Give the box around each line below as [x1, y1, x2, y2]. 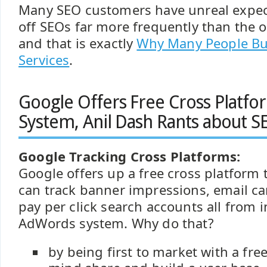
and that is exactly [18, 35, 137, 52]
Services [18, 51, 70, 69]
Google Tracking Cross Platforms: [18, 148, 241, 165]
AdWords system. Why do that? [18, 215, 214, 232]
